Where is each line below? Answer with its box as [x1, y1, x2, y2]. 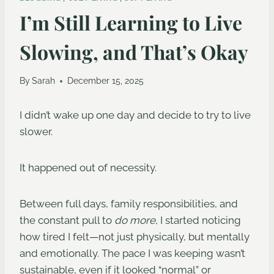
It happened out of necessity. [20, 161, 157, 174]
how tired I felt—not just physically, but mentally [20, 231, 250, 243]
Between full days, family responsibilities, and [20, 198, 238, 210]
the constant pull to [20, 214, 114, 227]
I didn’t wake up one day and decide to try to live [20, 109, 251, 122]
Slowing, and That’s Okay [20, 38, 248, 65]
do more [114, 214, 155, 227]
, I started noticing [155, 214, 241, 227]
